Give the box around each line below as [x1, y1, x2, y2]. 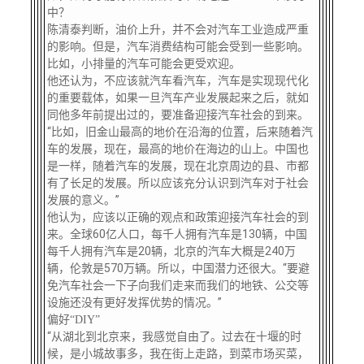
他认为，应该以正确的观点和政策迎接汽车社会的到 [46, 210, 309, 223]
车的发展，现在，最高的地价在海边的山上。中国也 [46, 142, 309, 155]
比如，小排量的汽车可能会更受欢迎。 [46, 57, 240, 70]
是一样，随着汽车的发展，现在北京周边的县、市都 [46, 159, 309, 172]
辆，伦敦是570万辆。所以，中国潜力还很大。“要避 [46, 262, 310, 275]
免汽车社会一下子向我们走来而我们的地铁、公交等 [46, 279, 309, 292]
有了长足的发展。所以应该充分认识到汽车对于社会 [46, 176, 309, 189]
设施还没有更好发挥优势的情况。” [46, 296, 222, 309]
